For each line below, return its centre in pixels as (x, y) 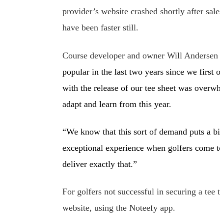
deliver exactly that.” (100, 164)
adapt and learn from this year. (118, 104)
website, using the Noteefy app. (119, 207)
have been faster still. (101, 28)
